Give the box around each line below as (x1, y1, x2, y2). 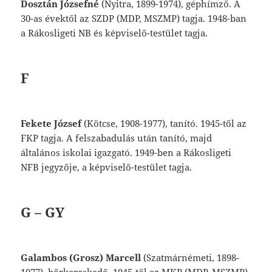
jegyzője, (41, 161, 83, 174)
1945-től (200, 117, 237, 130)
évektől (45, 12, 80, 25)
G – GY (21, 203, 65, 222)
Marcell (106, 251, 144, 264)
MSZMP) (144, 12, 183, 25)
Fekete (21, 117, 55, 130)
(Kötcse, (84, 117, 121, 130)
